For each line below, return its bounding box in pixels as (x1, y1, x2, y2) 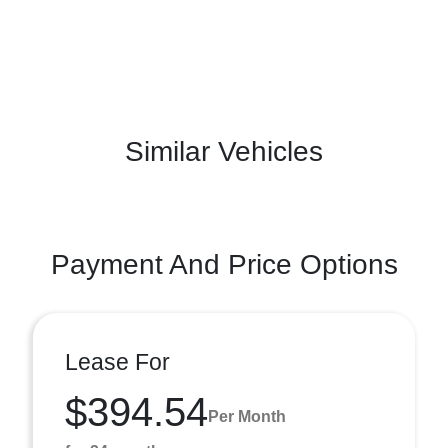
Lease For (65, 349, 170, 375)
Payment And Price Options (50, 249, 398, 280)
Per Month (208, 407, 286, 425)
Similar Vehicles (125, 136, 323, 167)
